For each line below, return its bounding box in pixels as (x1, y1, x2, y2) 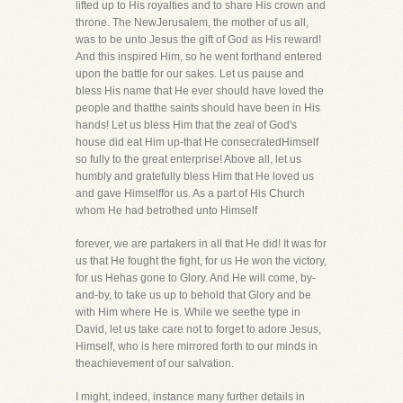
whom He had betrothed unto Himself (76, 204, 257, 217)
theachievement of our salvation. (76, 357, 234, 370)
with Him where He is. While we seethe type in (76, 306, 300, 318)
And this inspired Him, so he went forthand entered (76, 50, 322, 63)
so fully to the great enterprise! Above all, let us (76, 153, 301, 166)
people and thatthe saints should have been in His (76, 102, 320, 114)
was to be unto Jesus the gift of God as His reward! (76, 33, 321, 46)
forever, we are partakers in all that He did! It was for (76, 237, 327, 250)
